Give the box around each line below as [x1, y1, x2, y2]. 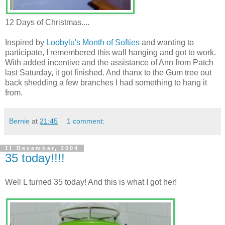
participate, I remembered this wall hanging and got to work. [5, 48, 216, 57]
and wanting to [140, 38, 194, 47]
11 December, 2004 [5, 145, 79, 152]
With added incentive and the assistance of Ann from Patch [5, 58, 213, 67]
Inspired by [5, 38, 46, 47]
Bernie [9, 117, 30, 126]
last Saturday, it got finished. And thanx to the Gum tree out [5, 68, 211, 77]
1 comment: [67, 117, 105, 126]
